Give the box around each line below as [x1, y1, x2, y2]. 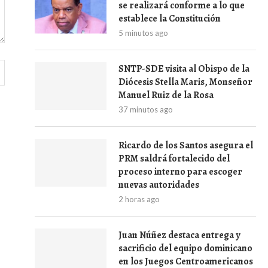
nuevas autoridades [118, 178, 199, 191]
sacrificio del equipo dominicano [118, 242, 252, 255]
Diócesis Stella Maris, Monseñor [118, 75, 252, 89]
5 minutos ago [118, 28, 168, 38]
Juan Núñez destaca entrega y [118, 229, 240, 242]
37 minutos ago [118, 105, 173, 114]
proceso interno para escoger [118, 165, 242, 178]
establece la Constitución [118, 12, 221, 25]
